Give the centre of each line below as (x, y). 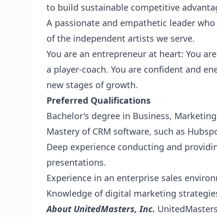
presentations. (76, 162)
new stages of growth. (92, 85)
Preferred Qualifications (99, 100)
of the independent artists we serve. (121, 38)
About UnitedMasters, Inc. (102, 209)
